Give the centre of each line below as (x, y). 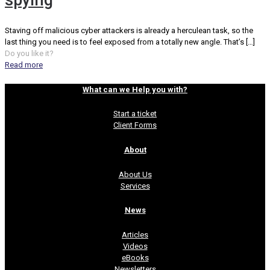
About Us (135, 174)
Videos (135, 246)
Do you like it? (29, 53)
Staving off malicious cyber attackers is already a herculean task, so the (129, 30)
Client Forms (135, 125)
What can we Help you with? (135, 89)
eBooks (135, 258)
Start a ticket (135, 114)
